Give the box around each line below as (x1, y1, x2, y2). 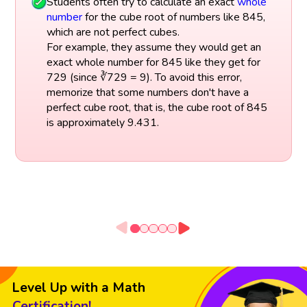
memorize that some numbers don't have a (46, 85, 249, 101)
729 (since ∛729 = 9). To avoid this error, (46, 70, 242, 86)
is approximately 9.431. (46, 115, 159, 131)
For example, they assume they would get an (46, 40, 261, 56)
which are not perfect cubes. (46, 25, 180, 40)
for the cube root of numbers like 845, (82, 10, 265, 25)
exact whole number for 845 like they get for (46, 55, 260, 71)
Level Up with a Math (12, 278, 145, 297)
